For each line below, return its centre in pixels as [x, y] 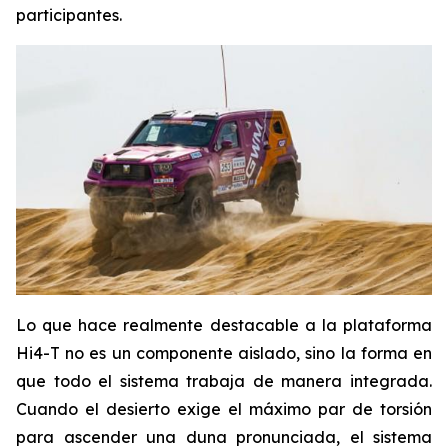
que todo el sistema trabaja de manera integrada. [224, 380]
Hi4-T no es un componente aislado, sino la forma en [224, 352]
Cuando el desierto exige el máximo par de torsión [224, 408]
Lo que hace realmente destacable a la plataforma [224, 324]
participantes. [69, 15]
